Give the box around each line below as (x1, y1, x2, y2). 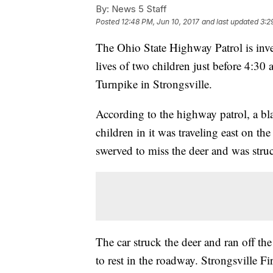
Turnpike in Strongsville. (96, 76, 212, 92)
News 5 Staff (109, 3, 167, 15)
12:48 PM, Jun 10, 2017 (121, 17, 199, 27)
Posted (96, 17, 121, 27)
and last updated (202, 17, 258, 27)
